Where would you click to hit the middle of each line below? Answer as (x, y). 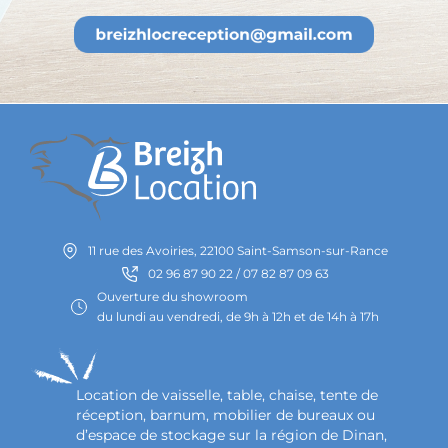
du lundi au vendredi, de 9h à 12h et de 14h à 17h (238, 317)
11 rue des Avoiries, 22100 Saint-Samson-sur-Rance (238, 251)
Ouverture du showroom (172, 297)
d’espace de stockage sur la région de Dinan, (231, 435)
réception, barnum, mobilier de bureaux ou (225, 415)
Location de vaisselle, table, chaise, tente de (227, 395)
